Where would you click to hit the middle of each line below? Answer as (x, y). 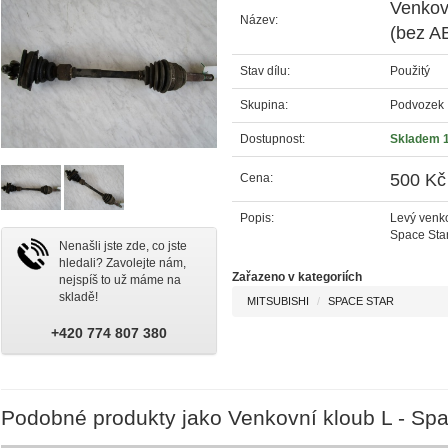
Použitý (409, 70)
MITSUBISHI (277, 300)
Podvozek (416, 104)
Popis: (256, 217)
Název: (258, 19)
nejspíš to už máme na (119, 279)
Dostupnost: (272, 138)
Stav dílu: (264, 70)
